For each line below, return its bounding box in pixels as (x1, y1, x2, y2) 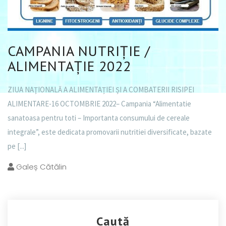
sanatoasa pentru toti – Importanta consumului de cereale (8, 113, 190, 123)
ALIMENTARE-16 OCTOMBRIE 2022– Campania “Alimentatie (8, 99, 191, 109)
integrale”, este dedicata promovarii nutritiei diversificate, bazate (8, 127, 212, 137)
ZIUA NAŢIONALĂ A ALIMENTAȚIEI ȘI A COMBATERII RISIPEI (8, 85, 194, 95)
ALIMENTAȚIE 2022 (8, 56, 131, 76)
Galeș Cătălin (14, 161, 67, 173)
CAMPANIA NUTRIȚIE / (8, 41, 150, 61)
